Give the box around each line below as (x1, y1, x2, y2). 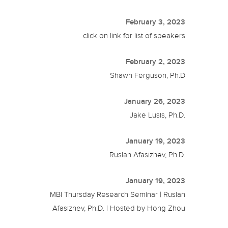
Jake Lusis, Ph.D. (130, 110, 186, 119)
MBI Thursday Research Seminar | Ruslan (50, 190, 186, 198)
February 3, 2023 (126, 17, 186, 26)
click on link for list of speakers (83, 31, 186, 40)
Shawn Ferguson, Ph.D (110, 71, 186, 79)
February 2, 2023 (126, 57, 186, 66)
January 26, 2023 (124, 97, 186, 105)
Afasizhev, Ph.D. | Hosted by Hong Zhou (52, 204, 186, 212)
